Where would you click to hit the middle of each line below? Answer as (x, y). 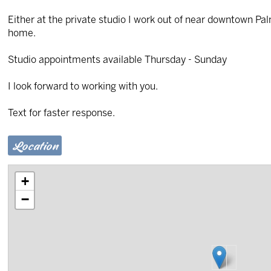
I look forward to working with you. (83, 87)
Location (35, 146)
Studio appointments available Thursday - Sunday (118, 60)
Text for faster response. (62, 113)
